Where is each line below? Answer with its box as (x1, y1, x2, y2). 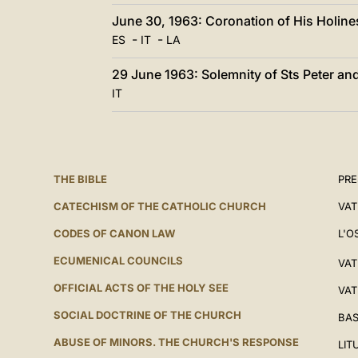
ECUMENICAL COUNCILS (53, 254, 183, 267)
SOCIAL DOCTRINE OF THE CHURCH (53, 308, 241, 321)
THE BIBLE (53, 173, 107, 185)
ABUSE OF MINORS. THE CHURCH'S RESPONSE (53, 336, 299, 348)
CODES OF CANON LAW (53, 227, 175, 240)
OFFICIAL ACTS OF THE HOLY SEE (53, 281, 229, 294)
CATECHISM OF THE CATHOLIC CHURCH (53, 200, 266, 213)
